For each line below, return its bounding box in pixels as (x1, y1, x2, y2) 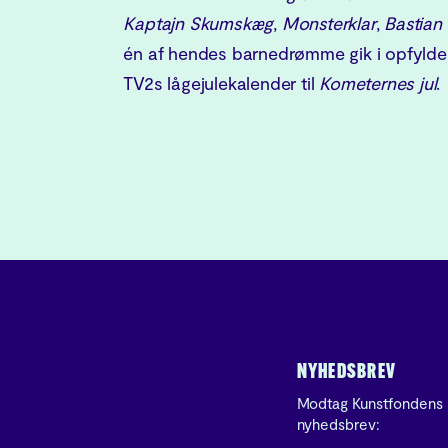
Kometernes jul (319, 72, 437, 95)
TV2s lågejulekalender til (123, 72, 320, 95)
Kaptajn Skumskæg (123, 12, 274, 35)
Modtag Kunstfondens (296, 394, 443, 413)
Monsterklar (281, 12, 376, 35)
